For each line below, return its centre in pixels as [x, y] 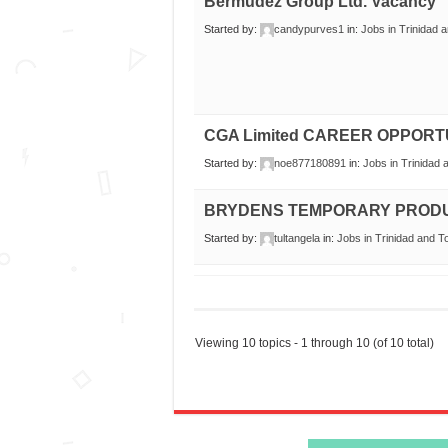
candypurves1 [308, 29]
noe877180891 [309, 163]
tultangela [296, 238]
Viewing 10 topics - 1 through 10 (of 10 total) [314, 343]
